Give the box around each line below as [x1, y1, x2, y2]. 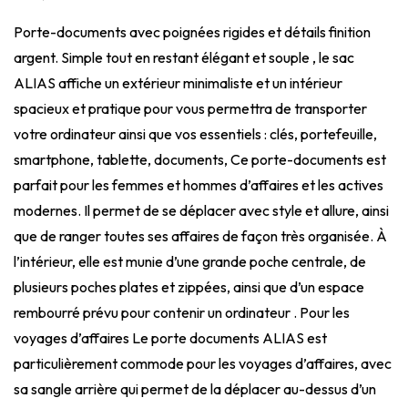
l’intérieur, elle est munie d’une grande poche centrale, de [14, 251, 366, 270]
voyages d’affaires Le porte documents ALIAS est [14, 328, 327, 347]
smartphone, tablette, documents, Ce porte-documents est [14, 149, 386, 168]
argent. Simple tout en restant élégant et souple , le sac [14, 47, 354, 66]
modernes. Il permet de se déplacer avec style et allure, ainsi [14, 200, 389, 219]
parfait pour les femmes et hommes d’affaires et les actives [14, 175, 383, 194]
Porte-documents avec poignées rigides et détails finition [14, 22, 371, 41]
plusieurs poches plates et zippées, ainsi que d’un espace [14, 277, 364, 296]
